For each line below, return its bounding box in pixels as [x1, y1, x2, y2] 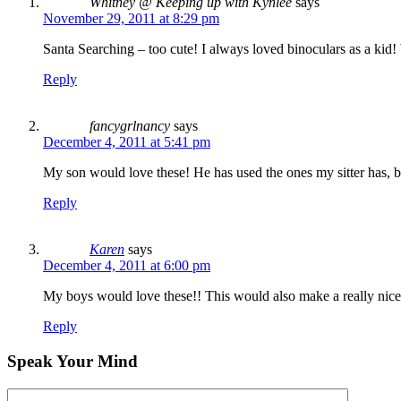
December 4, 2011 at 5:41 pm [43, 134, 210, 150]
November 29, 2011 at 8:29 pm [43, 11, 219, 27]
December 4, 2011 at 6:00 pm [43, 258, 210, 274]
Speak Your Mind [7, 352, 138, 371]
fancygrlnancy [90, 118, 170, 134]
